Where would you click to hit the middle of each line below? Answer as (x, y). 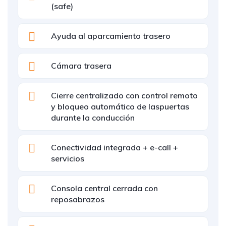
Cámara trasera (81, 66)
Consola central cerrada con (104, 188)
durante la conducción (93, 118)
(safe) (62, 6)
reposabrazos (78, 199)
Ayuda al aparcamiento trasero (111, 36)
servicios (68, 158)
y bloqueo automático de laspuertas (120, 106)
